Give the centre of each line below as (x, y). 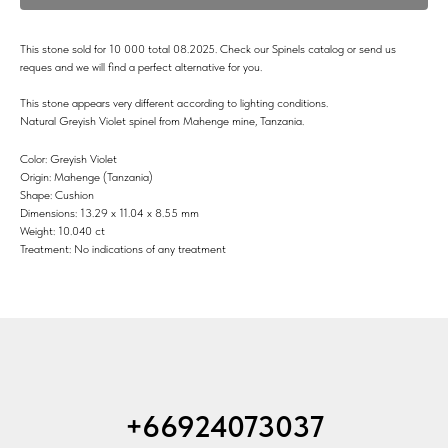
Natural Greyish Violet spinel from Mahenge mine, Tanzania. (162, 120)
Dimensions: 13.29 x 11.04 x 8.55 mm (109, 212)
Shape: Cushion (57, 194)
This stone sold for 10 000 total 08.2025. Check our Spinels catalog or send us (208, 48)
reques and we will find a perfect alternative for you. (141, 66)
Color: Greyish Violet (68, 158)
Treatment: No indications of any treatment (123, 248)
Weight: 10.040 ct (62, 230)
